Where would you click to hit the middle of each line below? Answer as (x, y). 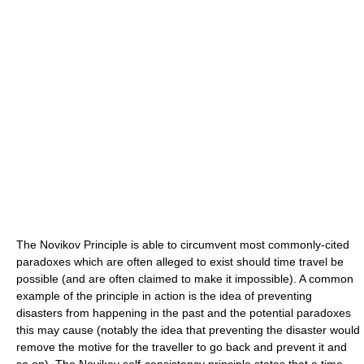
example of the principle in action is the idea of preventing (164, 295)
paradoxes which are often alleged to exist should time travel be (180, 261)
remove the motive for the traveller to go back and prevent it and (182, 347)
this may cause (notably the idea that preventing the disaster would (188, 329)
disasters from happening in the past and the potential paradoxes (184, 312)
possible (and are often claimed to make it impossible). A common (185, 278)
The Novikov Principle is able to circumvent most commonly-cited (183, 244)
